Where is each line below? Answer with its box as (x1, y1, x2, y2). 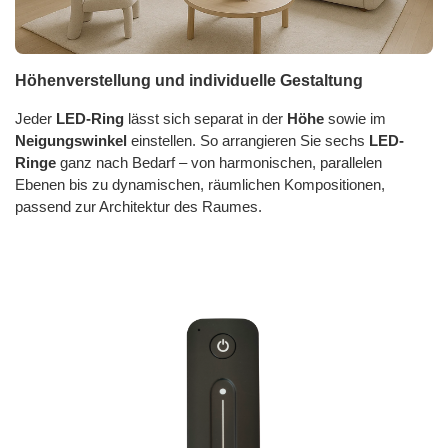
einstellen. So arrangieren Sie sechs (127, 132, 369, 149)
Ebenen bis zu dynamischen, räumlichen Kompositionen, (15, 176, 385, 193)
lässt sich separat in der (124, 110, 287, 127)
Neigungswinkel (15, 132, 127, 149)
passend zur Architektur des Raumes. (15, 198, 262, 215)
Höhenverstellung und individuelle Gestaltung (15, 71, 363, 89)
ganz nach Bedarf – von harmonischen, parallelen (56, 154, 382, 171)
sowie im (324, 110, 386, 127)
